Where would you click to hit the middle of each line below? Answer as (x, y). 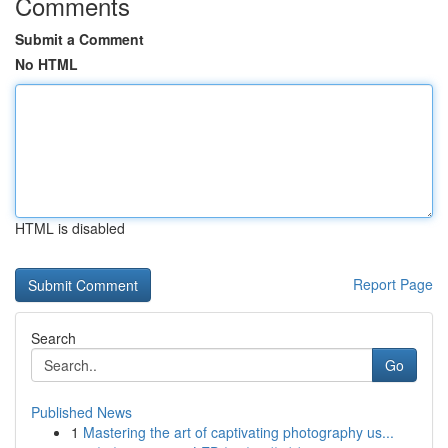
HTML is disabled (70, 228)
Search (53, 338)
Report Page (393, 284)
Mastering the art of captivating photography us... (238, 432)
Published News (81, 412)
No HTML (46, 64)
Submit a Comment (79, 39)
